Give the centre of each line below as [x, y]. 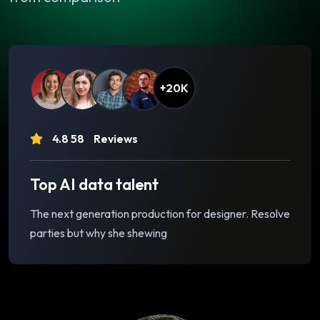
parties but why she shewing [99, 233]
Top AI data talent [94, 185]
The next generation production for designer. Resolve [160, 214]
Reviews [115, 139]
